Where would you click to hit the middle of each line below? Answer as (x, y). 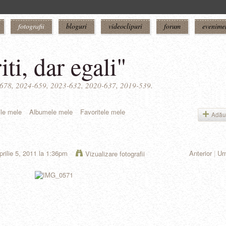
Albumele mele (51, 112)
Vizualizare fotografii (115, 154)
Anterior (201, 153)
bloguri (76, 26)
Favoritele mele (103, 112)
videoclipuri (125, 26)
